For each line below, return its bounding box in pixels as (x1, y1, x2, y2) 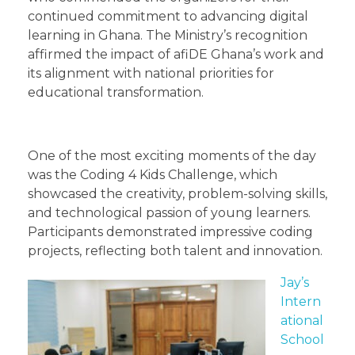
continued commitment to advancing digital (28, 8, 308, 24)
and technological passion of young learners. (28, 204, 311, 220)
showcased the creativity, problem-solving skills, (28, 185, 327, 201)
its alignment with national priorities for (28, 65, 274, 81)
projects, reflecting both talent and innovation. (28, 242, 323, 258)
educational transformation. (28, 84, 204, 100)
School (281, 331, 325, 347)
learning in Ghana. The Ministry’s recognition (28, 27, 307, 43)
